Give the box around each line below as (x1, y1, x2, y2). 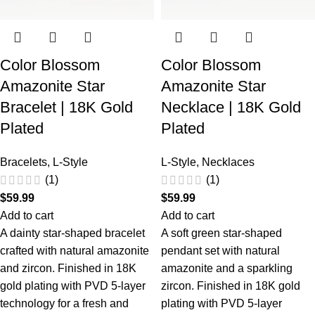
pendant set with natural (161, 244, 280, 257)
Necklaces (202, 155, 255, 168)
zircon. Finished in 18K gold (161, 279, 300, 292)
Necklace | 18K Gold (161, 98, 301, 116)
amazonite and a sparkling (161, 262, 292, 274)
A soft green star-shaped (161, 226, 282, 239)
